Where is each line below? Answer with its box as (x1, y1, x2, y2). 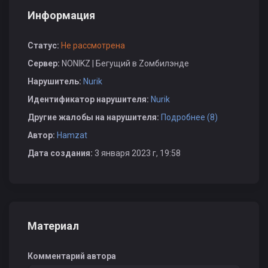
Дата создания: (28, 148, 95, 158)
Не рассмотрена (61, 41, 125, 50)
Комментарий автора (28, 251, 116, 261)
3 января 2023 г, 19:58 (95, 148, 181, 158)
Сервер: (28, 59, 62, 68)
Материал (28, 220, 79, 232)
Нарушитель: (28, 77, 83, 86)
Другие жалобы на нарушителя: (28, 112, 161, 122)
